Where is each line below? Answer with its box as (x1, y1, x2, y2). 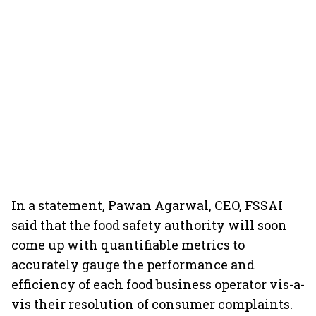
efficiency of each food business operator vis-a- (11, 276, 305, 293)
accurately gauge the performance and (11, 256, 255, 273)
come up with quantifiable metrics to (11, 236, 245, 253)
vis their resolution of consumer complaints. (11, 296, 293, 312)
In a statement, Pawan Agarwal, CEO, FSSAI (11, 197, 283, 214)
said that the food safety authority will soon (11, 217, 287, 233)
